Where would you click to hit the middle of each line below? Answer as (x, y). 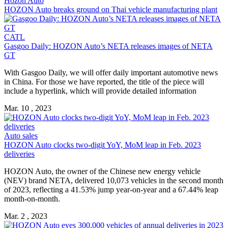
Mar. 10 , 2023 (28, 108)
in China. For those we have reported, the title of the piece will (104, 81)
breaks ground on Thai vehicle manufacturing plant (134, 9)
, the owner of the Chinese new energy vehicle (126, 171)
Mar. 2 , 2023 (26, 216)
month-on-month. (32, 198)
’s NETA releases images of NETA (156, 46)
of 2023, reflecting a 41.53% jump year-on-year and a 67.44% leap (111, 189)
